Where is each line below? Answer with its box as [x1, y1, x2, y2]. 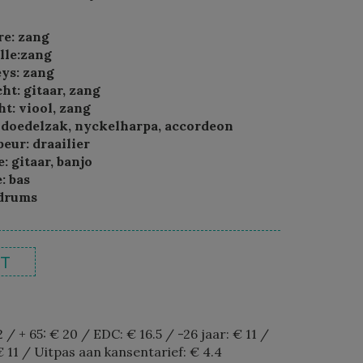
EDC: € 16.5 [93, 326, 166, 342]
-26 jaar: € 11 [177, 326, 261, 342]
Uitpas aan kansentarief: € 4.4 [34, 344, 223, 360]
